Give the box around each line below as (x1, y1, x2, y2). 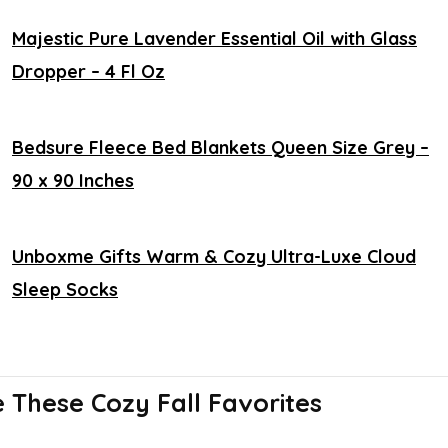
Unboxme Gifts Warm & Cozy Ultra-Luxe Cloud (12, 244, 416, 268)
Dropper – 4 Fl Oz (12, 59, 165, 83)
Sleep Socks (12, 277, 118, 301)
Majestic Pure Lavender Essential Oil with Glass (12, 26, 417, 50)
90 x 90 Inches (12, 168, 134, 192)
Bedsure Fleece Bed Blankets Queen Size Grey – (12, 135, 429, 159)
